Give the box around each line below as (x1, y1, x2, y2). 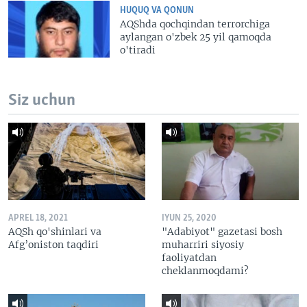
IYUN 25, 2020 (162, 213, 217, 223)
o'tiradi (120, 43, 156, 56)
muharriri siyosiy (162, 238, 244, 251)
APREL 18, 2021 (8, 213, 68, 223)
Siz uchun (8, 92, 75, 110)
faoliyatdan (162, 251, 217, 264)
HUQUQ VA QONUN (120, 5, 195, 15)
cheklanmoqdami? (162, 264, 249, 277)
